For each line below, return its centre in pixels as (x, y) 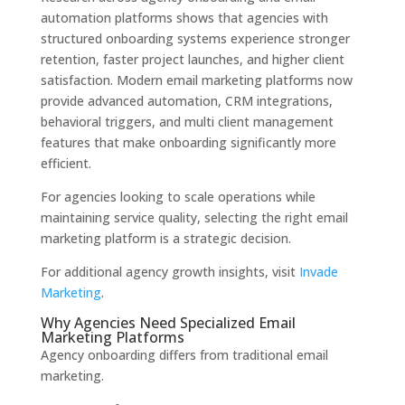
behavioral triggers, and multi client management (187, 122)
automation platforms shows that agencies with (184, 18)
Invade (316, 272)
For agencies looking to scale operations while (178, 197)
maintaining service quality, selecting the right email (194, 218)
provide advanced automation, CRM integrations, (186, 101)
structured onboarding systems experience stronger (195, 39)
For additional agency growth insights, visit (168, 272)
